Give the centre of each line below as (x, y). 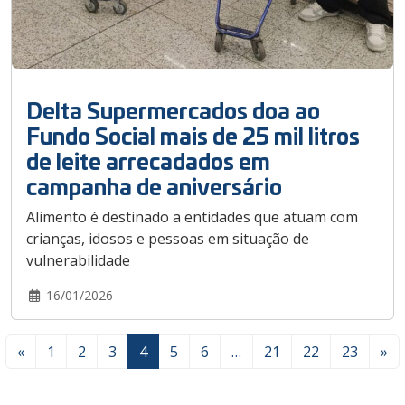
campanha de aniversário (154, 185)
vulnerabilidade (78, 260)
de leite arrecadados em (148, 160)
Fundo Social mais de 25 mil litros (193, 135)
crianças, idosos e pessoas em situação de (168, 238)
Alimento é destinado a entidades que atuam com (192, 217)
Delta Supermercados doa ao (173, 109)
